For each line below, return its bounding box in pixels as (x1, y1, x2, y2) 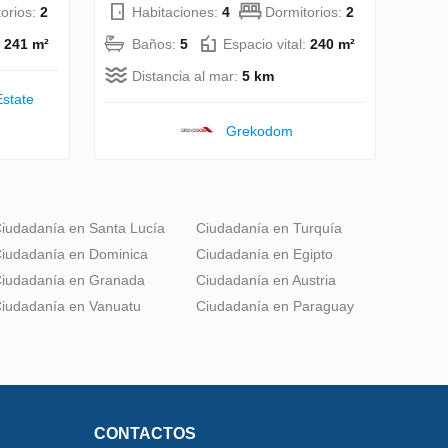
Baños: (132, 35, 180, 52)
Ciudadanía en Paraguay (196, 297, 354, 314)
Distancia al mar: (132, 67, 242, 84)
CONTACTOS (94, 424, 196, 442)
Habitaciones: (132, 3, 222, 20)
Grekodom (225, 122, 293, 139)
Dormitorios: (265, 3, 346, 20)
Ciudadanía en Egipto (196, 245, 333, 262)
